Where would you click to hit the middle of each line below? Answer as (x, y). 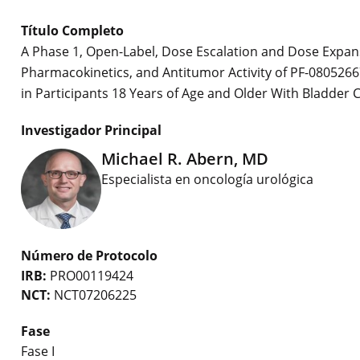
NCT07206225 (94, 295)
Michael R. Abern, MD (185, 159)
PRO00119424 (90, 276)
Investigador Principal (91, 130)
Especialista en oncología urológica (207, 179)
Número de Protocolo (89, 256)
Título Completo (72, 31)
